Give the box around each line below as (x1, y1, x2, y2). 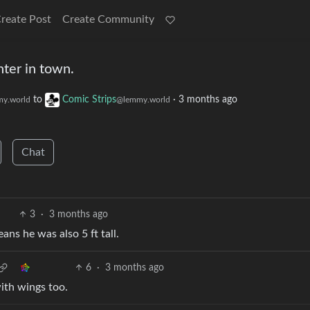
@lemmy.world (116, 95, 170, 104)
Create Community (62, 14, 154, 25)
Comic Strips (62, 95, 116, 105)
